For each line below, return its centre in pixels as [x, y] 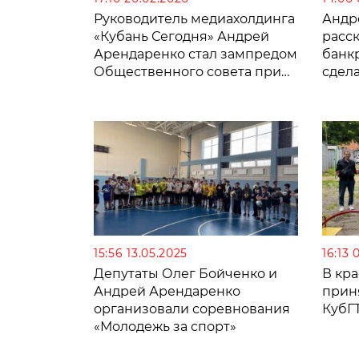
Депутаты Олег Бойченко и [186, 274]
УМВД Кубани [141, 89]
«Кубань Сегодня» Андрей [182, 36]
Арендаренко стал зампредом [196, 54]
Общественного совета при [188, 71]
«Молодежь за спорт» [165, 327]
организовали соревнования [192, 309]
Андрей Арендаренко [167, 292]
